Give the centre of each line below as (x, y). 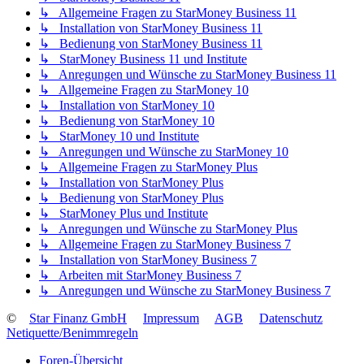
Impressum (171, 318)
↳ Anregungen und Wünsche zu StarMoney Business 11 (188, 75)
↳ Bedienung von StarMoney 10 (127, 121)
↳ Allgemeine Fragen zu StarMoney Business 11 (168, 13)
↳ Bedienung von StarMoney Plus (131, 198)
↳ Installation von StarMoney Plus (131, 183)
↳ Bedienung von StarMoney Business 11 (151, 44)
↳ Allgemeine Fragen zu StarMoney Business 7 (165, 245)
